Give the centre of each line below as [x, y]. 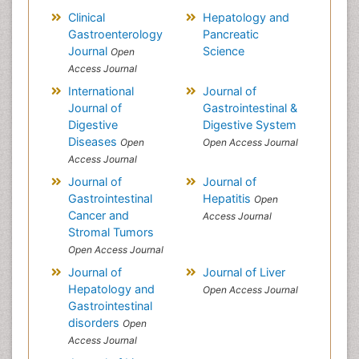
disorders [95, 323]
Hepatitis [228, 198]
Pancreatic [230, 34]
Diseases [94, 141]
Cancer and [98, 215]
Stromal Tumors [111, 232]
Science [223, 51]
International [101, 91]
